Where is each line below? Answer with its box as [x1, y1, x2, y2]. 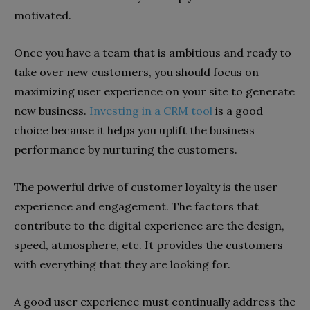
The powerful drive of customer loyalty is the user [14, 180, 277, 194]
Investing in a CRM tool [89, 104, 212, 118]
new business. [14, 104, 89, 118]
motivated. [14, 8, 71, 23]
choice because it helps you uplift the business [14, 123, 255, 138]
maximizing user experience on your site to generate [14, 84, 295, 99]
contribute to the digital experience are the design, [14, 219, 284, 233]
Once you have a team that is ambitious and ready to [14, 46, 291, 60]
